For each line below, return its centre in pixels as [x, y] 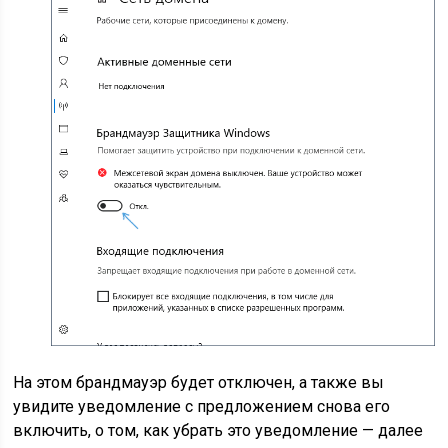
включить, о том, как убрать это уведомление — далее [218, 431]
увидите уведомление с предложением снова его [202, 407]
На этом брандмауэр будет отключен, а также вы [199, 383]
